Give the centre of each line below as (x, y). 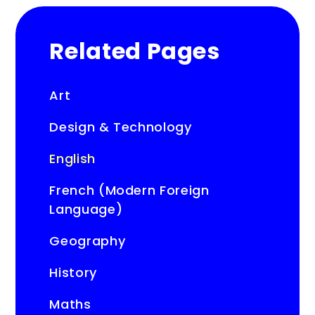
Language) (86, 209)
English (72, 159)
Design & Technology (121, 127)
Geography (88, 241)
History (73, 272)
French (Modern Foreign (129, 190)
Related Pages (135, 51)
